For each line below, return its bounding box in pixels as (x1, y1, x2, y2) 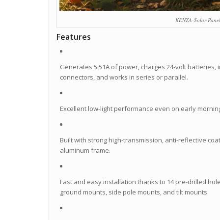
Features (56, 31, 91, 43)
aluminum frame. (59, 146, 110, 155)
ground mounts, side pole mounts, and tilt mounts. (59, 188, 209, 197)
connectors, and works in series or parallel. (59, 73, 188, 82)
